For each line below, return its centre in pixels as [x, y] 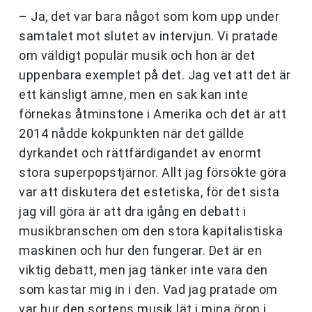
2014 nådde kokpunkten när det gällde [131, 134]
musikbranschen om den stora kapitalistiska [151, 231]
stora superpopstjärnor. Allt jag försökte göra [153, 173]
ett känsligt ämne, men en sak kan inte [133, 95]
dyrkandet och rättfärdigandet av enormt [140, 153]
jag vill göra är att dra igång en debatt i [132, 212]
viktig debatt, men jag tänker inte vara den [143, 270]
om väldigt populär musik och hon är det [137, 56]
